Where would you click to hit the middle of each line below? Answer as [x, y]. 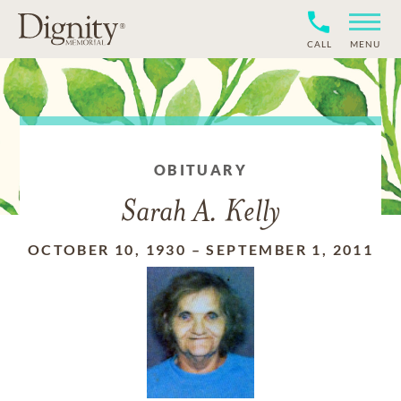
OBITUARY [200, 170]
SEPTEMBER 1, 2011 [290, 249]
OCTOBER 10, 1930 [107, 249]
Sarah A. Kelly [200, 213]
